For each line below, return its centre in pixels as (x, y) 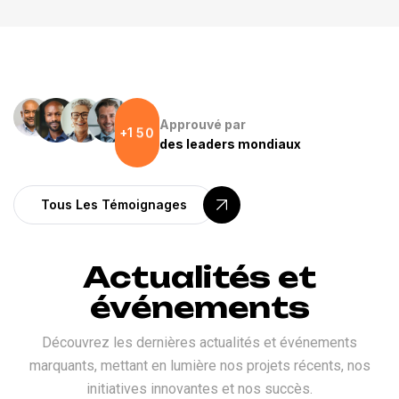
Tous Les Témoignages (114, 204)
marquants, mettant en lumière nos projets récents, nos (199, 365)
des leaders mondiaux (231, 144)
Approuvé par (203, 125)
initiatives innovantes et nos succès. (199, 388)
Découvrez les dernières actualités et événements (199, 342)
